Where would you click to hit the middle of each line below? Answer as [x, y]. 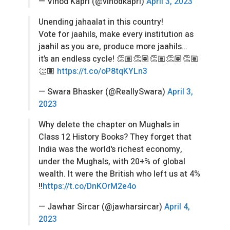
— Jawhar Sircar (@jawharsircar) [101, 207]
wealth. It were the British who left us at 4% [119, 174]
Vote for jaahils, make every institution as [116, 35]
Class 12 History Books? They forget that [115, 137]
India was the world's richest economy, [110, 150]
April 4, [177, 207]
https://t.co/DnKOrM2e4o [89, 187]
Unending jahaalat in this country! [101, 22]
